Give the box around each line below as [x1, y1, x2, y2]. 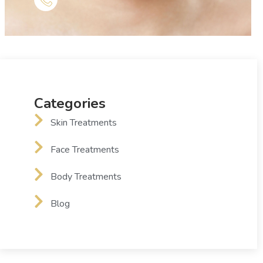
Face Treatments [50, 143, 119, 156]
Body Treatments [50, 170, 122, 183]
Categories [33, 93, 106, 113]
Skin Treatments [50, 116, 117, 129]
